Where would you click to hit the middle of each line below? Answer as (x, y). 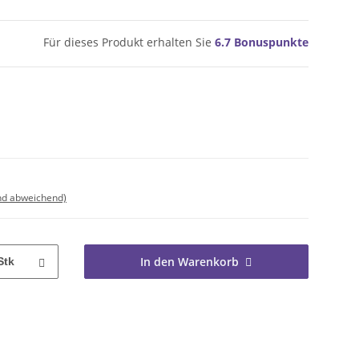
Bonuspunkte (270, 42)
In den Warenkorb (190, 262)
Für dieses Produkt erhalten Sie (129, 42)
